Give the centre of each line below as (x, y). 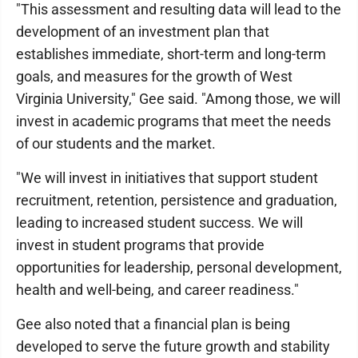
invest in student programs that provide (140, 245)
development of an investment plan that (143, 32)
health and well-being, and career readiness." (157, 290)
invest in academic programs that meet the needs (173, 121)
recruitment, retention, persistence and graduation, (177, 200)
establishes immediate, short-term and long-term (171, 54)
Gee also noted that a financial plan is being (153, 324)
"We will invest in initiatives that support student (167, 178)
